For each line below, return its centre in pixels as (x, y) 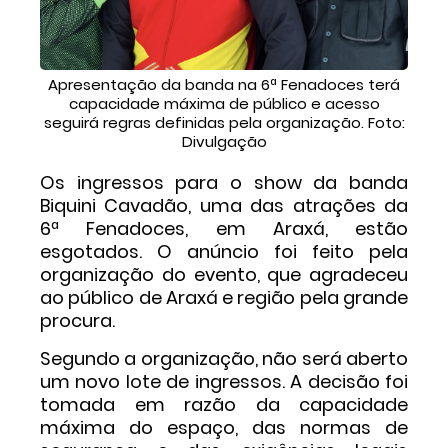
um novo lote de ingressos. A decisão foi (224, 381)
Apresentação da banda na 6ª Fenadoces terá (224, 85)
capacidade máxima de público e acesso (224, 104)
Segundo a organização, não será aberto (224, 358)
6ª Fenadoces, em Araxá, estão (224, 228)
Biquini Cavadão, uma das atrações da (224, 205)
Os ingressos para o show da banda (224, 182)
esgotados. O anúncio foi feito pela (224, 251)
